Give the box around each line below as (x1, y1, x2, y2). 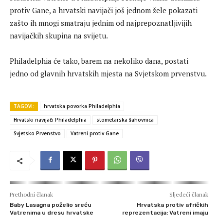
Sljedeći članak (169, 191, 208, 199)
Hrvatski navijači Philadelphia (14, 116, 87, 124)
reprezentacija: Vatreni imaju (122, 209, 208, 217)
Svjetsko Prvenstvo (14, 130, 61, 137)
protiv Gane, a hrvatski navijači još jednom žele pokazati (10, 5, 198, 16)
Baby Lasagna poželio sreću (10, 201, 91, 209)
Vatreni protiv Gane (71, 130, 119, 137)
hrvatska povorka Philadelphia (44, 103, 120, 110)
